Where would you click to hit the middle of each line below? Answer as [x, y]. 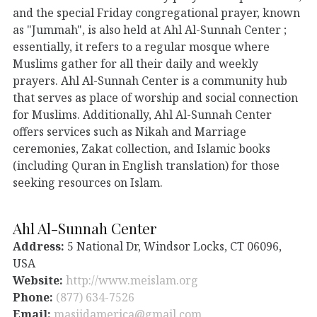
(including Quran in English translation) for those [146, 165]
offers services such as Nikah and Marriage [129, 131]
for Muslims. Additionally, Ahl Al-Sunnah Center [142, 114]
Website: [39, 280]
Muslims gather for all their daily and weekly [136, 63]
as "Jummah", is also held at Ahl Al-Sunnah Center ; [150, 29]
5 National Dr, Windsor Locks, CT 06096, [173, 246]
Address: [39, 246]
